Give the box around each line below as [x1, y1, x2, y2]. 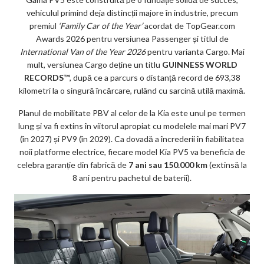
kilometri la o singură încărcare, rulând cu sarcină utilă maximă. [19, 85, 245, 96]
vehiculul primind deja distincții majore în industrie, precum [26, 8, 238, 18]
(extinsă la [207, 160, 247, 170]
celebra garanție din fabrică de [17, 160, 128, 170]
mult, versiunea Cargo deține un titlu [27, 60, 162, 70]
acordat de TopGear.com [142, 21, 235, 31]
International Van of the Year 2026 [19, 47, 146, 57]
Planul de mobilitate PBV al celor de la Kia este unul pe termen [18, 108, 246, 118]
